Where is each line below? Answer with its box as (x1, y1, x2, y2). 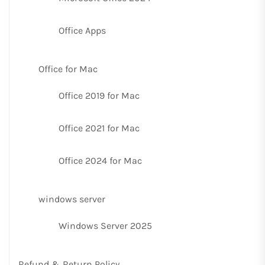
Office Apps (59, 24, 106, 36)
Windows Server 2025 (59, 219, 152, 231)
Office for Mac (38, 63, 98, 75)
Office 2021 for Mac (59, 122, 140, 134)
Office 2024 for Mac (59, 154, 142, 166)
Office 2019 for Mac (59, 89, 140, 101)
